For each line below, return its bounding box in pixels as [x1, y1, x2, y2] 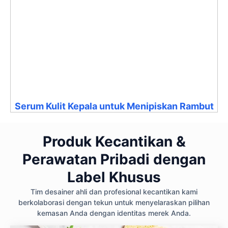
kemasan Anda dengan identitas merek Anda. [37, 208, 191, 217]
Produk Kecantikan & [42, 132, 186, 150]
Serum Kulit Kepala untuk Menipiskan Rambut [14, 100, 214, 111]
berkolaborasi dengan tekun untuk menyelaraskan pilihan [18, 197, 210, 207]
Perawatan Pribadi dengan [22, 150, 206, 168]
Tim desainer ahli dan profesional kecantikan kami [31, 187, 197, 196]
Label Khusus [67, 168, 161, 186]
